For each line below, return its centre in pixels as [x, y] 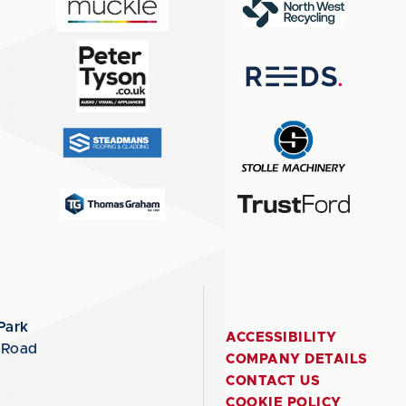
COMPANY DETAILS [297, 359]
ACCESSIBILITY [281, 338]
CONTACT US [273, 381]
